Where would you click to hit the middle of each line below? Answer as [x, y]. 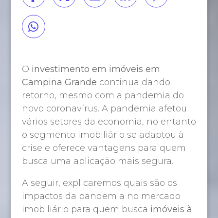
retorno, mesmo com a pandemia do [103, 95]
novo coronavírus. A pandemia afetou [104, 108]
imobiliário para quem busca [86, 209]
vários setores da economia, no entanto [109, 121]
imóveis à [171, 209]
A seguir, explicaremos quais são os [99, 183]
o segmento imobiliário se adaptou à [103, 135]
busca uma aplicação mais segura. [97, 161]
